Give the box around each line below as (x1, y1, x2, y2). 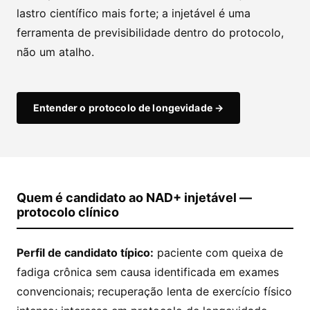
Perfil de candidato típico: (17, 246, 154, 260)
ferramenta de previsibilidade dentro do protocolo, (17, 26, 284, 40)
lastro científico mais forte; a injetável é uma (17, 6, 250, 21)
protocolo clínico (17, 205, 119, 220)
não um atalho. (17, 45, 94, 60)
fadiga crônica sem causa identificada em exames (17, 265, 279, 280)
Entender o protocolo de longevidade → (33, 102, 224, 114)
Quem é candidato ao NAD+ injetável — (17, 190, 252, 206)
